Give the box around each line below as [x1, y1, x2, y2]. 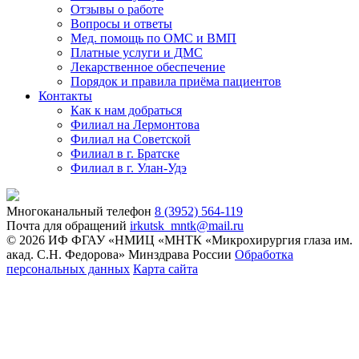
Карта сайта [133, 262, 198, 276]
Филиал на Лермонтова [71, 118, 200, 132]
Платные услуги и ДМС [71, 46, 203, 60]
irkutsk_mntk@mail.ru [130, 219, 244, 233]
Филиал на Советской [71, 132, 191, 147]
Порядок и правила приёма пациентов [71, 75, 281, 89]
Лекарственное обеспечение [71, 60, 225, 75]
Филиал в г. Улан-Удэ [71, 161, 187, 175]
